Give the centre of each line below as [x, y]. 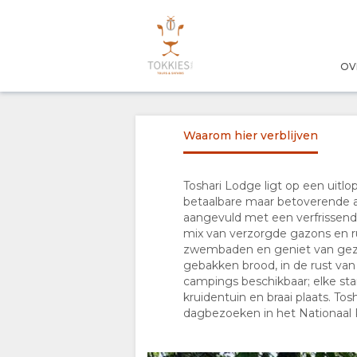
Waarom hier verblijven [251, 135]
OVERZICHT [83, 91]
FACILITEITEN [88, 320]
